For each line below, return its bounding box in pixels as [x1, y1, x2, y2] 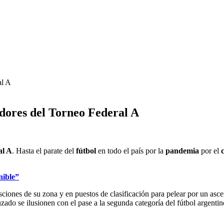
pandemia [163, 146, 201, 155]
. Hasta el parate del [12, 146, 74, 155]
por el [201, 146, 219, 155]
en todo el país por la [96, 146, 163, 155]
